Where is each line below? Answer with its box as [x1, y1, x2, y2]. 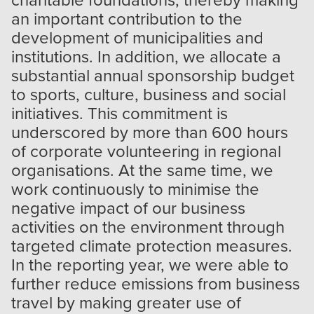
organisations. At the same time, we [11, 157, 273, 182]
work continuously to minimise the [11, 176, 259, 200]
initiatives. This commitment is [11, 100, 228, 125]
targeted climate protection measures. [11, 233, 292, 257]
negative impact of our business [11, 195, 245, 219]
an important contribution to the [11, 6, 243, 30]
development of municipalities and [11, 25, 264, 49]
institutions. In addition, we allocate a [11, 43, 281, 68]
